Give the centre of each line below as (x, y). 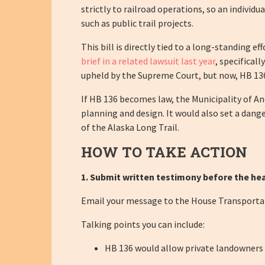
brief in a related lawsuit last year (148, 61)
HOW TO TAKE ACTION (164, 152)
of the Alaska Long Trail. (130, 127)
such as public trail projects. (137, 23)
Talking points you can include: (143, 224)
